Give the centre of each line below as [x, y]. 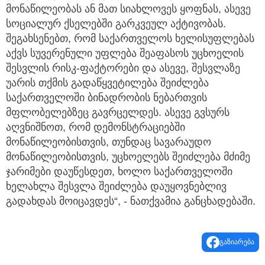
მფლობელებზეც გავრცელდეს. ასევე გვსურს [118, 121]
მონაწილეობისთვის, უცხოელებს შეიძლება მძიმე [128, 165]
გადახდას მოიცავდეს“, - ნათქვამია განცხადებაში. [131, 210]
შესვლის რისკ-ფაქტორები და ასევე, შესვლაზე [123, 77]
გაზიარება [237, 251]
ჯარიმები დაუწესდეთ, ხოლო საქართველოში [119, 180]
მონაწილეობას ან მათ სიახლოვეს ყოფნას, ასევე [128, 17]
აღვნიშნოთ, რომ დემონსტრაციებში [96, 136]
